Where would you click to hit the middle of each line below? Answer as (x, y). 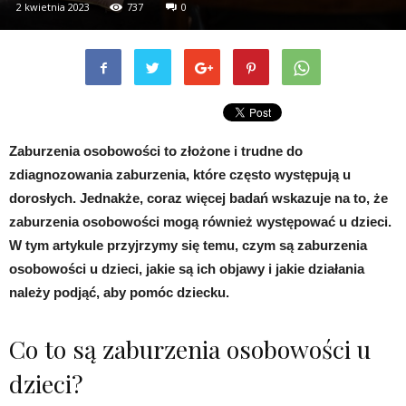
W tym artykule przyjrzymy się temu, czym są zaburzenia (188, 245)
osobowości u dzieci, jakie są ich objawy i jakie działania (187, 268)
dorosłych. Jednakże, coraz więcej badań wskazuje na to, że (198, 198)
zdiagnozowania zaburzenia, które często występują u (180, 174)
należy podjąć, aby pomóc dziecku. (119, 292)
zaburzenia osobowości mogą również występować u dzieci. (200, 221)
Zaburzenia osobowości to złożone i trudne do (156, 150)
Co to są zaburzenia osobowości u (190, 348)
